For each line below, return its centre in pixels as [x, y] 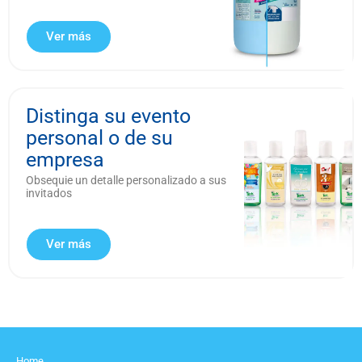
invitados [49, 194]
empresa [65, 160]
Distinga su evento [108, 116]
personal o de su [99, 138]
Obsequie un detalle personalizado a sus [126, 181]
